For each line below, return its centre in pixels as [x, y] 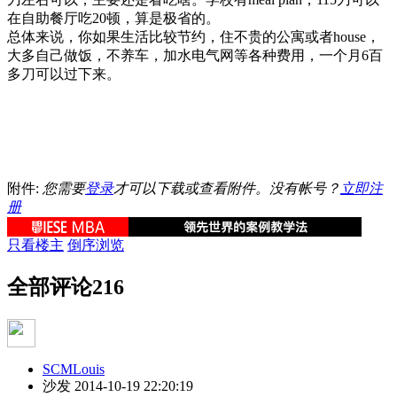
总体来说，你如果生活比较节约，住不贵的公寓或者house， [194, 36]
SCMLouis [74, 369]
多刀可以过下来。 [64, 74]
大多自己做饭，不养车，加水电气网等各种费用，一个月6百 [195, 55]
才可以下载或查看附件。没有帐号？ [227, 188]
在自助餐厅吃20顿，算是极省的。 [113, 18]
